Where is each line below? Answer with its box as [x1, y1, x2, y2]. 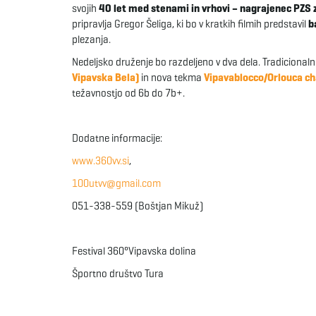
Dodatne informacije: [72, 131, 162, 145]
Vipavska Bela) [72, 71, 139, 84]
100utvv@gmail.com [72, 176, 161, 190]
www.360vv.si [72, 154, 129, 167]
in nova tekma [139, 71, 204, 84]
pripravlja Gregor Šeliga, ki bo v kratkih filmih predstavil [72, 17, 308, 30]
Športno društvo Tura [72, 267, 164, 280]
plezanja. [72, 32, 111, 46]
